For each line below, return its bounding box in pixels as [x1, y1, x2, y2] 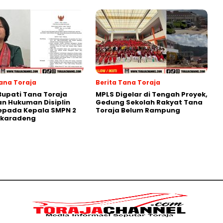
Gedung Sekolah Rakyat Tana [96, 98, 203, 107]
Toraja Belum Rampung [96, 106, 180, 115]
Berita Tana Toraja [96, 78, 160, 87]
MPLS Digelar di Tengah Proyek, [96, 90, 208, 99]
